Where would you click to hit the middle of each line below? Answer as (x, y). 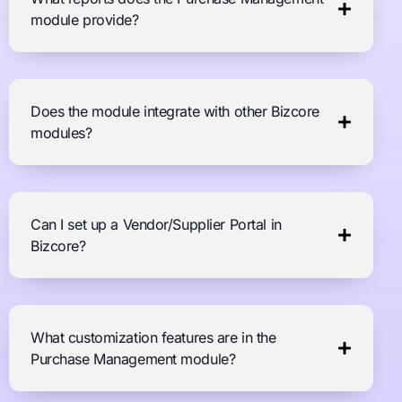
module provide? (85, 20)
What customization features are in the (153, 338)
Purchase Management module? (133, 359)
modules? (61, 133)
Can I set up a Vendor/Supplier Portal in (156, 225)
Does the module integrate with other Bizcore (175, 112)
